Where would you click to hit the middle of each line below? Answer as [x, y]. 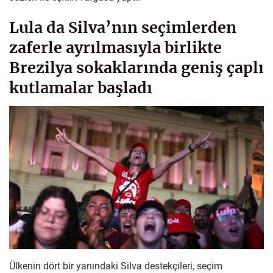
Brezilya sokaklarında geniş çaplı [136, 68]
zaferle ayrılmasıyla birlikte [115, 48]
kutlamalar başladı [81, 88]
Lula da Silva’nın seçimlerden [123, 28]
